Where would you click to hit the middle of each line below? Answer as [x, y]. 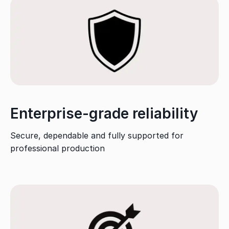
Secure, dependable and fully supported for [97, 136]
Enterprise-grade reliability [104, 114]
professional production [58, 148]
